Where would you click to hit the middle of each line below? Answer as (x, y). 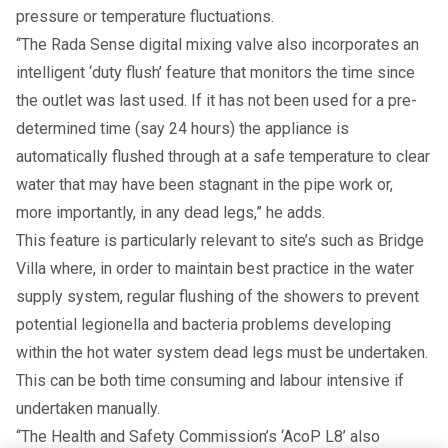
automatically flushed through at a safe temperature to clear (223, 157)
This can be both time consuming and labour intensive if (210, 381)
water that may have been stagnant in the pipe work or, (204, 185)
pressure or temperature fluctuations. (145, 17)
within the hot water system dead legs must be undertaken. (222, 353)
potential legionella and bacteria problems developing (203, 325)
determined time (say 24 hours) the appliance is (182, 129)
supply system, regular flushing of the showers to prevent (217, 297)
